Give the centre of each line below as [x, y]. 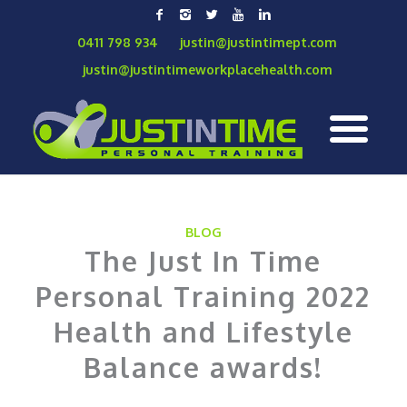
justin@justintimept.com [259, 42]
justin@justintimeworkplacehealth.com [208, 69]
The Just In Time [203, 261]
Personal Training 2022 [203, 296]
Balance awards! [203, 367]
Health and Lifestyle [203, 332]
